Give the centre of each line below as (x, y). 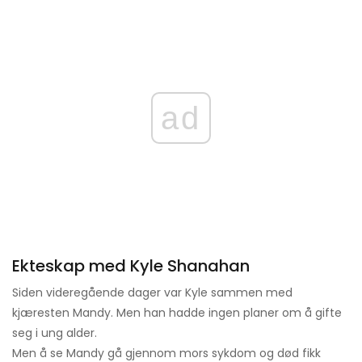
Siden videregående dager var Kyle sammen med (152, 293)
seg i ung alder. (55, 333)
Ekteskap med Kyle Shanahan (131, 266)
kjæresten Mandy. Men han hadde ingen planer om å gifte (177, 313)
